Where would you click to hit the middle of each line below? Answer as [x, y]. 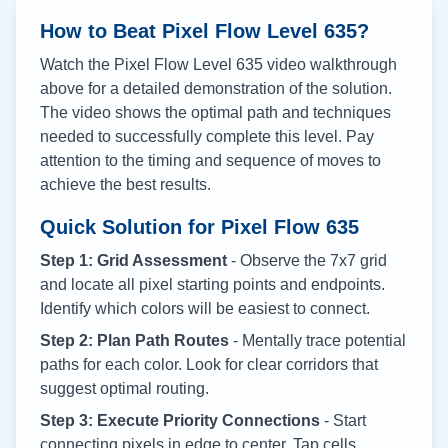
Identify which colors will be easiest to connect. [205, 308]
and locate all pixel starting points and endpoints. [212, 284]
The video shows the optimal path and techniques [215, 112]
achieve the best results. [125, 184]
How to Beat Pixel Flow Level [182, 31]
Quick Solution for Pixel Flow [183, 227]
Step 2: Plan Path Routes [134, 340]
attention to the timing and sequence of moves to [210, 160]
